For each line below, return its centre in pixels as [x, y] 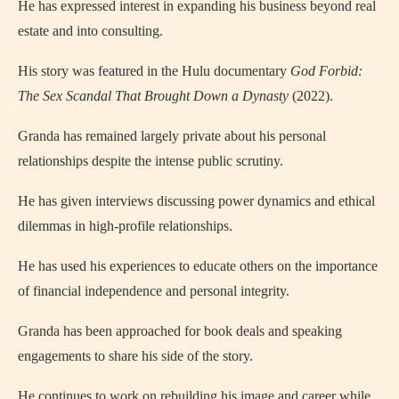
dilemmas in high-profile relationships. [125, 226]
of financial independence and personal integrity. [154, 291]
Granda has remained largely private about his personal [172, 136]
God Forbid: [326, 71]
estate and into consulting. [90, 31]
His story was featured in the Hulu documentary [154, 71]
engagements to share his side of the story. [135, 356]
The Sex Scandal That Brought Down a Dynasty [153, 96]
